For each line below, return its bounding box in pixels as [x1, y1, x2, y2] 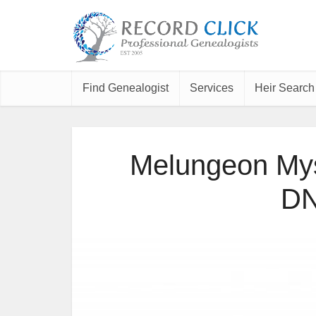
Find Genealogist [83, 82, 169, 94]
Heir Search [255, 82, 315, 94]
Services [190, 82, 233, 94]
